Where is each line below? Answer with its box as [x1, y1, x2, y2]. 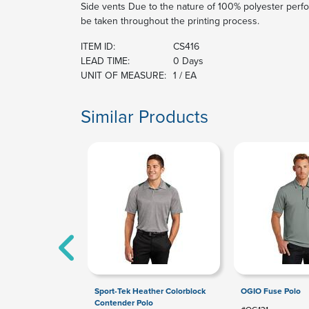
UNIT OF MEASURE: [81, 68, 166, 82]
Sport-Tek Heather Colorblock [94, 285, 206, 297]
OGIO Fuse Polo [241, 285, 301, 297]
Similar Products [81, 103, 208, 128]
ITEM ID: [81, 39, 115, 53]
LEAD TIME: [81, 54, 130, 68]
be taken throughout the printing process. [81, 14, 259, 28]
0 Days [173, 54, 203, 68]
